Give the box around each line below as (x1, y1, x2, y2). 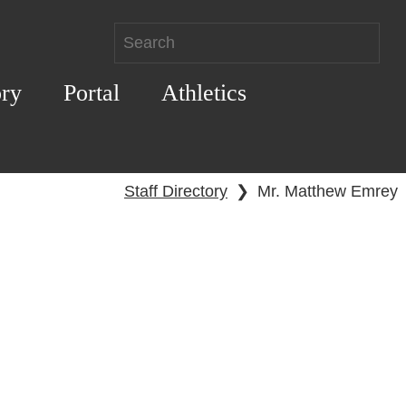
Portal (63, 79, 120, 106)
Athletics (160, 79, 246, 106)
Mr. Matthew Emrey (257, 182, 398, 201)
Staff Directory (124, 182, 227, 201)
